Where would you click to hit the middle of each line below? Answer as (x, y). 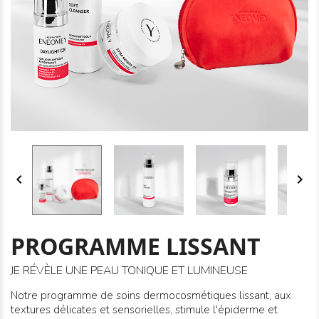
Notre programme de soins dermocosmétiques (125, 296)
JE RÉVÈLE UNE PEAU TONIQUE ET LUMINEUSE (129, 271)
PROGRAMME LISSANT (136, 246)
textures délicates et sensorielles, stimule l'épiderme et (144, 310)
